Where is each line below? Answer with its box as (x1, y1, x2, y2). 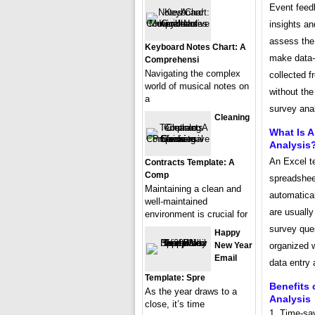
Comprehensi (145, 55, 199, 65)
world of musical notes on (145, 81, 249, 91)
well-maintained (145, 196, 207, 207)
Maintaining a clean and (145, 184, 241, 194)
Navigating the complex (145, 68, 240, 79)
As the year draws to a (145, 286, 237, 297)
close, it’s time (145, 299, 205, 309)
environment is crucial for (145, 209, 247, 219)
